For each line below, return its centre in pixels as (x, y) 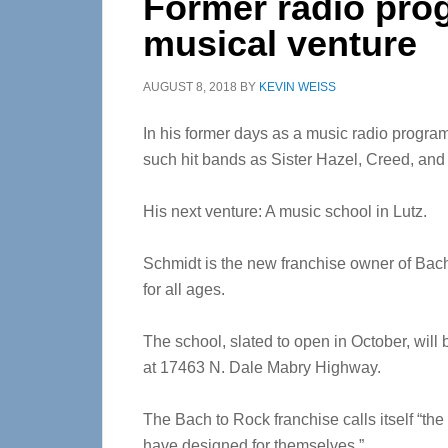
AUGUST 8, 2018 (190, 87)
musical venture (280, 43)
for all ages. (184, 289)
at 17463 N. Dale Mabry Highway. (262, 367)
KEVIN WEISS (297, 87)
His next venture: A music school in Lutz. (285, 211)
